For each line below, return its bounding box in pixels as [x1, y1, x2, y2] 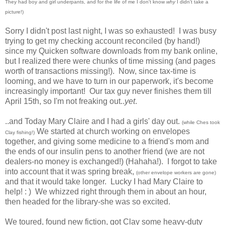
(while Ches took [182, 119, 220, 125]
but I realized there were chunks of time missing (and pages [5, 56, 215, 65]
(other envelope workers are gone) [136, 169, 216, 175]
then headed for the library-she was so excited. [5, 197, 170, 206]
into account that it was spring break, [5, 167, 136, 176]
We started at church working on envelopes [35, 127, 190, 136]
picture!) [5, 9, 24, 15]
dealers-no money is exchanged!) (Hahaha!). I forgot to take [5, 157, 217, 166]
